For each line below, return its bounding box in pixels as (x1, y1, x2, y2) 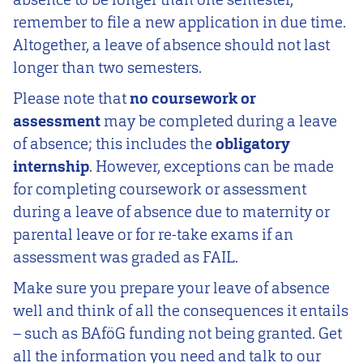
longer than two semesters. (13, 58, 202, 79)
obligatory (216, 133, 290, 154)
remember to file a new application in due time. (13, 12, 346, 33)
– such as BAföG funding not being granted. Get (13, 322, 342, 344)
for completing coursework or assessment (13, 178, 306, 199)
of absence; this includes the (13, 133, 216, 154)
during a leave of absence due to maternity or (13, 201, 330, 222)
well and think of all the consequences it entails (13, 300, 348, 321)
